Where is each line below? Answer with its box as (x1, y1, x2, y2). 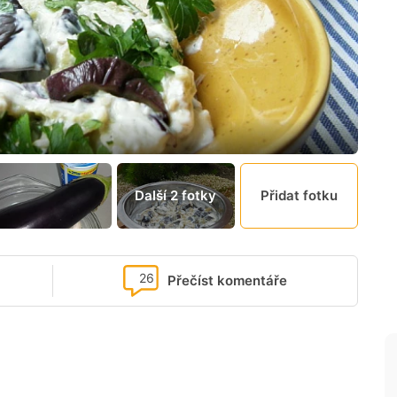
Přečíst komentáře (167, 272, 287, 290)
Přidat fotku (260, 187, 338, 205)
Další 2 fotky (135, 187, 217, 205)
